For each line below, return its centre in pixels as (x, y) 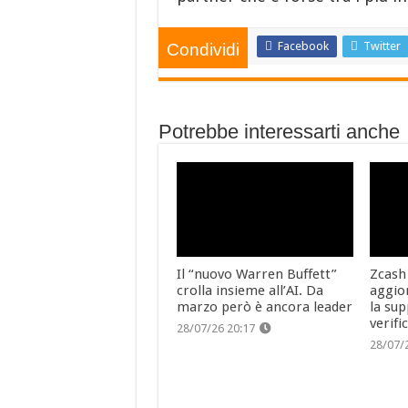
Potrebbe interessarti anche (279, 132)
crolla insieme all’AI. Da (250, 290)
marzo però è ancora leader (264, 306)
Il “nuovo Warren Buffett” (256, 274)
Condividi (203, 50)
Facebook (303, 46)
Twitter (382, 46)
